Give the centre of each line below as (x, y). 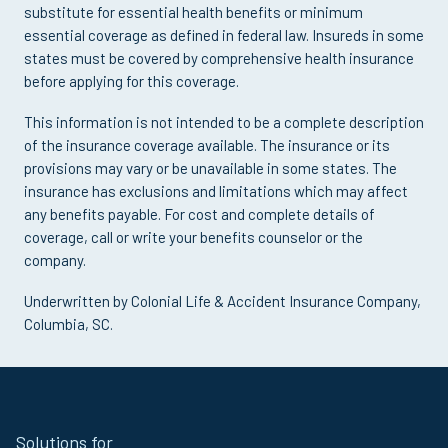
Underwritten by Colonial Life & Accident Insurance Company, (222, 301)
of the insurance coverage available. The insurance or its (207, 145)
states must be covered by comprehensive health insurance (219, 58)
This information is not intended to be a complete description (224, 122)
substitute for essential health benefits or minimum (193, 12)
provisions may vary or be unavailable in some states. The (210, 168)
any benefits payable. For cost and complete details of (199, 214)
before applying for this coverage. (131, 81)
